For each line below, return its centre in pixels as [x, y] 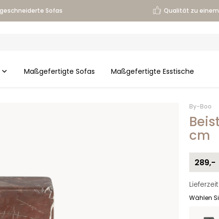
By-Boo [200, 107]
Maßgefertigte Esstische [153, 72]
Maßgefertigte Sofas [59, 72]
